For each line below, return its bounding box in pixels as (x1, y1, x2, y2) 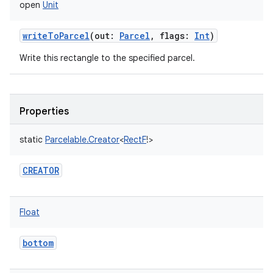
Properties (19, 105, 69, 118)
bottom (23, 237, 54, 249)
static (19, 134, 43, 145)
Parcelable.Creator (45, 134, 119, 145)
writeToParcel (23, 30, 90, 41)
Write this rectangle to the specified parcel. (19, 52, 195, 63)
